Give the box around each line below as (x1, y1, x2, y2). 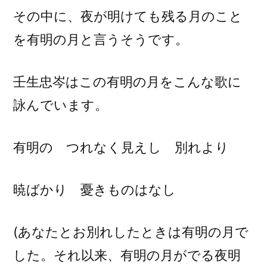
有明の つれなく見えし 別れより (13, 139, 229, 156)
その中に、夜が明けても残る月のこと (13, 8, 243, 24)
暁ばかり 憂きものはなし (13, 182, 179, 198)
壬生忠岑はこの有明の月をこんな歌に (13, 74, 241, 90)
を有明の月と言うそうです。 (13, 32, 188, 48)
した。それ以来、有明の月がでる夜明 (13, 247, 241, 263)
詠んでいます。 (13, 97, 108, 113)
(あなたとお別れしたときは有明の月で (13, 224, 249, 240)
